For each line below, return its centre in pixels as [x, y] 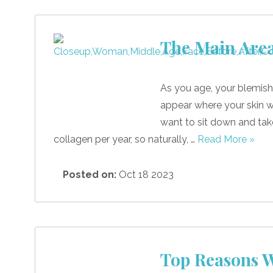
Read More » [226, 139]
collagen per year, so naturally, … [126, 139]
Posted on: [90, 174]
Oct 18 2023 [145, 174]
